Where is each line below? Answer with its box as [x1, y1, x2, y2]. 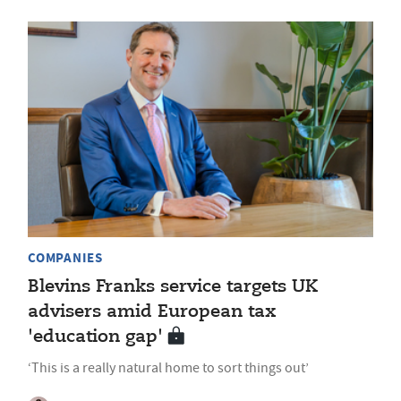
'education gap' [28, 327, 163, 346]
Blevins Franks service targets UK [28, 277, 318, 296]
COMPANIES [28, 248, 103, 267]
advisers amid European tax [28, 302, 277, 321]
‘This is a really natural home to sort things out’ [28, 358, 309, 377]
